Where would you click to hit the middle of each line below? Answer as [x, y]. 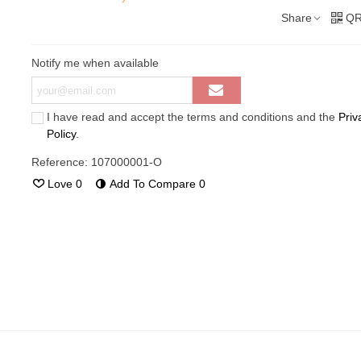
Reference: [59, 162]
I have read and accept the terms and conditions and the [192, 117]
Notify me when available [95, 63]
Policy [61, 134]
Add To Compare [152, 184]
